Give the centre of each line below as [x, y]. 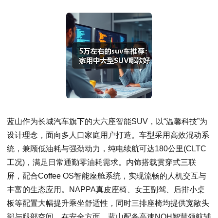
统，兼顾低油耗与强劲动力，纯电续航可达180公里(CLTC [107, 148]
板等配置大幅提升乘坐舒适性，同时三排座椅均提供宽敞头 [108, 203]
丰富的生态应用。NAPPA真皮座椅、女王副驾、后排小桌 [106, 189]
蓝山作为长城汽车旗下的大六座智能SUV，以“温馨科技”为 [107, 121]
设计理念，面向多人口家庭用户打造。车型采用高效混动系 [108, 135]
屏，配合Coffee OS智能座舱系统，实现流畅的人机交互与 [107, 176]
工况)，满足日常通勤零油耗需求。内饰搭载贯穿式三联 [101, 162]
